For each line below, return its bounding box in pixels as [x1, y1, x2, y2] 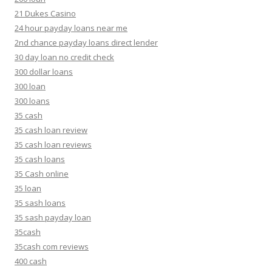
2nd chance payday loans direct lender [15, 37, 158, 48]
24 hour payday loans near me [15, 22, 127, 33]
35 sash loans [15, 197, 66, 208]
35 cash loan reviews [15, 139, 92, 150]
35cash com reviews [15, 241, 89, 252]
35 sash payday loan [15, 212, 91, 223]
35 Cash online [15, 168, 69, 179]
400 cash [15, 256, 47, 267]
